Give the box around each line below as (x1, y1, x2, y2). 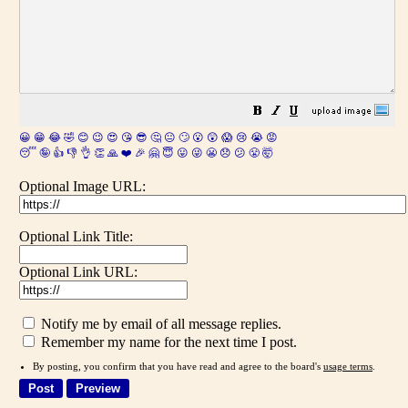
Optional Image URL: (19, 178, 146, 194)
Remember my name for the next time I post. (37, 334, 297, 350)
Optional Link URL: (19, 264, 138, 280)
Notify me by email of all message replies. (37, 316, 281, 331)
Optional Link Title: (19, 229, 133, 244)
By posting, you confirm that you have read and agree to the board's (33, 361, 323, 372)
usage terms (323, 361, 372, 372)
